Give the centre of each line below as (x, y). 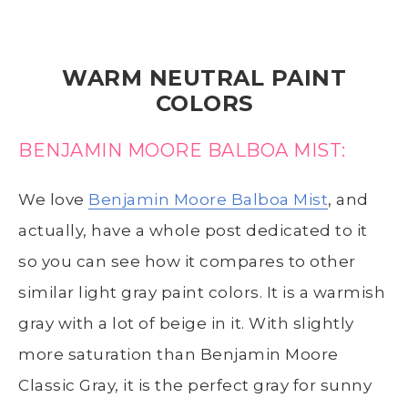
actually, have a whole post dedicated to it (193, 230)
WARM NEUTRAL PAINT (204, 77)
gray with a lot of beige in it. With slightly (186, 323)
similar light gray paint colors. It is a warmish (202, 292)
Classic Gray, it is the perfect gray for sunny (195, 385)
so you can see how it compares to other (187, 261)
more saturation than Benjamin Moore (178, 354)
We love (53, 199)
